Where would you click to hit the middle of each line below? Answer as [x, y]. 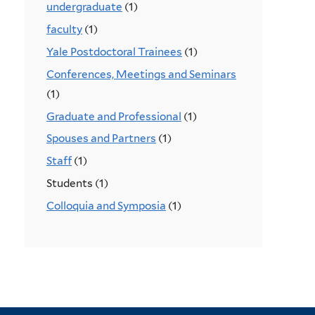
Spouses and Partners [101, 139]
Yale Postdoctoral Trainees [114, 51]
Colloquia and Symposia [106, 205]
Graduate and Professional [114, 116]
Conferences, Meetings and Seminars [141, 74]
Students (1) [77, 184]
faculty [64, 30]
